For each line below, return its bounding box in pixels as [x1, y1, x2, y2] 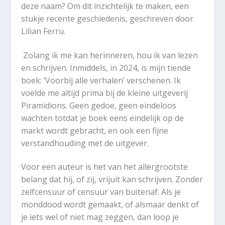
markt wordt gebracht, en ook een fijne [21, 125, 169, 136]
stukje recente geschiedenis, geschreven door [21, 13, 194, 25]
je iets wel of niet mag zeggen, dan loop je [21, 211, 179, 223]
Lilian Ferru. [21, 26, 66, 37]
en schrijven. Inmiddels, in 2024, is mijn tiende [21, 62, 191, 73]
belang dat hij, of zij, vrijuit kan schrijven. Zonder [21, 174, 203, 185]
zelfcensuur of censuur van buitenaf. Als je [21, 186, 181, 198]
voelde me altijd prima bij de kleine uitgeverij [21, 87, 188, 98]
